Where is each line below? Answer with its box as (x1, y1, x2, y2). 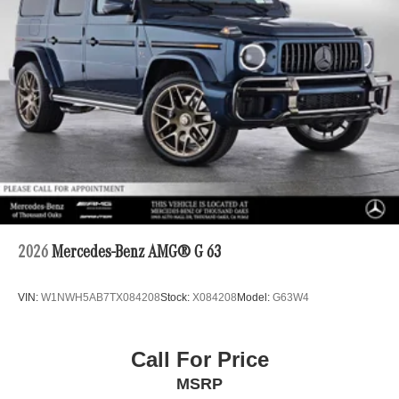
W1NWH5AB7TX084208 (41, 291, 160, 305)
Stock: (160, 291, 192, 305)
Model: (237, 291, 273, 305)
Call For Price (130, 346, 269, 371)
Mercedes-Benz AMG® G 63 (52, 245, 221, 264)
